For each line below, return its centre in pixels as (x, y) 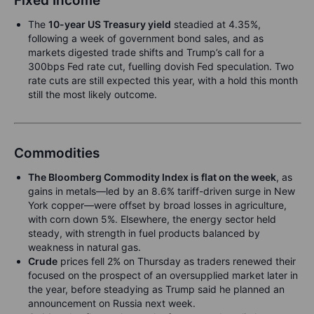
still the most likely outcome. (93, 94)
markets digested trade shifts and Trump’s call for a (146, 52)
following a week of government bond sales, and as (146, 38)
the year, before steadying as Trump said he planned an (156, 289)
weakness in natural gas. (84, 247)
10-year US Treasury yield (110, 24)
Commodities (57, 153)
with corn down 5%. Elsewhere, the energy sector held (152, 219)
